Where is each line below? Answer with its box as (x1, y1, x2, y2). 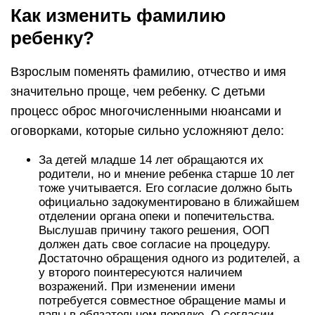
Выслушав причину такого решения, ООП (39, 224, 269, 237)
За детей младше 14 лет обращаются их (39, 153, 264, 167)
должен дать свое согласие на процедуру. (39, 238, 271, 251)
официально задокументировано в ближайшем (39, 195, 300, 209)
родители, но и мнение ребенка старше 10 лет (39, 167, 295, 181)
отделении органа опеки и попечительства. (39, 210, 275, 223)
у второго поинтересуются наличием (39, 266, 243, 279)
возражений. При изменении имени (39, 280, 236, 293)
